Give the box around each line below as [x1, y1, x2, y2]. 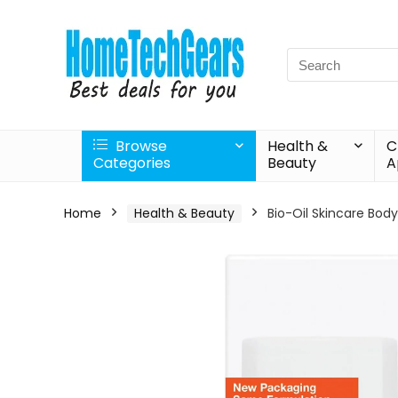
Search [286, 48, 332, 67]
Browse [112, 136, 167, 156]
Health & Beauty [134, 204, 235, 222]
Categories [93, 153, 171, 173]
